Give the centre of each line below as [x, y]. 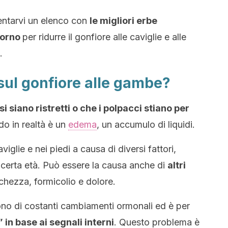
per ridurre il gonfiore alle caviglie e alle [104, 37]
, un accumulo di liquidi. [146, 124]
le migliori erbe [123, 21]
